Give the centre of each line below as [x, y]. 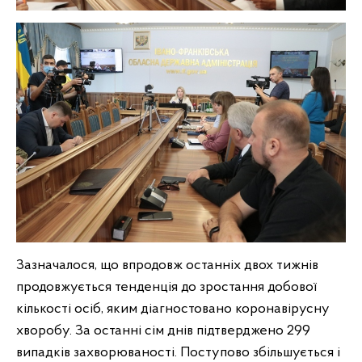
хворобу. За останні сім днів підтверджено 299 [163, 331]
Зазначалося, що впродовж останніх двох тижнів [167, 265]
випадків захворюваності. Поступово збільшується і [178, 353]
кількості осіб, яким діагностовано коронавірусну [173, 309]
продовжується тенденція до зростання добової [166, 287]
